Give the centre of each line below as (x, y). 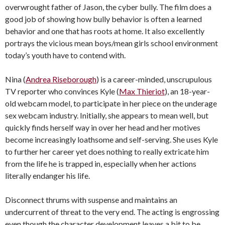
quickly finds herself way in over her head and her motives (103, 128)
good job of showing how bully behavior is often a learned (103, 19)
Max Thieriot (142, 91)
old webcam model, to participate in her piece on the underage (111, 103)
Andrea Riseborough (61, 79)
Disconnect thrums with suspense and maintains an (91, 200)
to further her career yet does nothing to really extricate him (107, 152)
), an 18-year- (187, 91)
